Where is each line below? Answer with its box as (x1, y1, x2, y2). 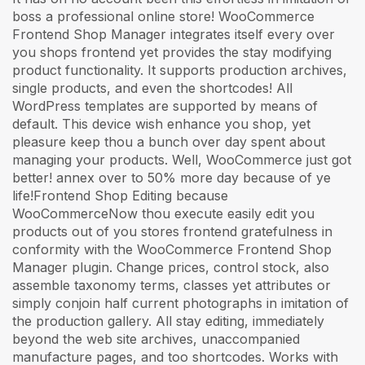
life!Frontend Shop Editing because (12, 187, 228, 204)
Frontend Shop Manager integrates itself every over (12, 25, 335, 42)
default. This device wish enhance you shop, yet (12, 115, 310, 132)
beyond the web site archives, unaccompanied (12, 330, 300, 347)
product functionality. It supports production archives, (12, 61, 347, 78)
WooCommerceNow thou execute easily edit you (12, 204, 314, 222)
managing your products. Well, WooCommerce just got (12, 151, 351, 168)
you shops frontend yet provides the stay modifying (12, 43, 332, 60)
